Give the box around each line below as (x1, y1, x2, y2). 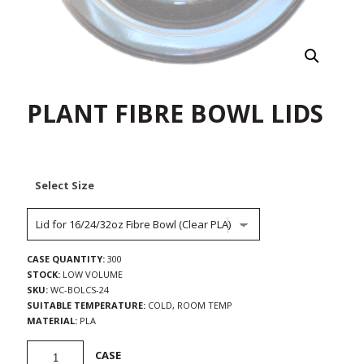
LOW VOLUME (63, 268, 123, 280)
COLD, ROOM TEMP (145, 299, 232, 311)
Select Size (35, 178, 94, 193)
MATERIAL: (27, 314, 77, 327)
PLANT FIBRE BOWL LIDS (27, 97, 323, 130)
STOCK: (27, 268, 63, 280)
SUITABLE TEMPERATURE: (27, 299, 145, 311)
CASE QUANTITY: (27, 253, 105, 265)
